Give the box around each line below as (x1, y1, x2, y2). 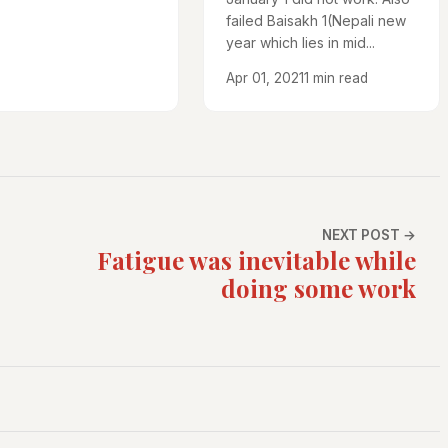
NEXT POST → (322, 226, 416, 243)
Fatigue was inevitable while (97, 243, 416, 276)
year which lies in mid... (225, 33, 375, 51)
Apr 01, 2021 (225, 69, 304, 86)
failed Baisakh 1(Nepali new (225, 11, 406, 29)
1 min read (303, 69, 368, 86)
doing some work (221, 271, 416, 304)
